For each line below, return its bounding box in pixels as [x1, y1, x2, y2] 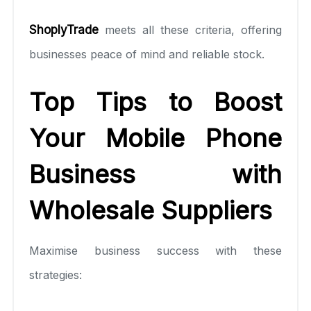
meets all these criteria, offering [99, 22, 282, 37]
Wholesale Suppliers [29, 194, 272, 226]
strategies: [29, 267, 82, 282]
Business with [29, 158, 282, 190]
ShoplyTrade [29, 22, 99, 37]
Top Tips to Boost [29, 86, 282, 117]
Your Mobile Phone [29, 122, 282, 153]
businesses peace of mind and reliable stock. [29, 47, 264, 61]
